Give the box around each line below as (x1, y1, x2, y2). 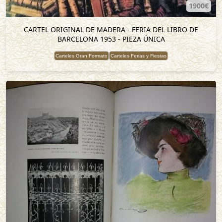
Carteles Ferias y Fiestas (111, 53, 166, 58)
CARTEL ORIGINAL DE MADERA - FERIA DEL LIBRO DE (24, 25, 198, 34)
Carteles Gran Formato (55, 53, 108, 58)
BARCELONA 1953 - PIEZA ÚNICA (57, 34, 165, 44)
